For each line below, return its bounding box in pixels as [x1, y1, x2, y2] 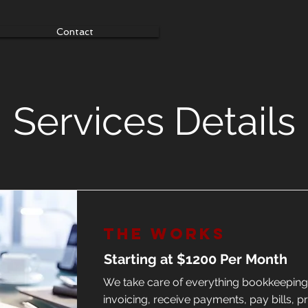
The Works [103, 224, 225, 243]
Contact [56, 26, 93, 37]
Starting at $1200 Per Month [104, 251, 287, 267]
